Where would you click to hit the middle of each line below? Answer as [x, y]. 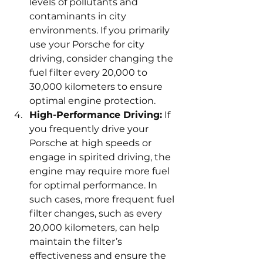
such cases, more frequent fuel [103, 200]
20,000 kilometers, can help [96, 228]
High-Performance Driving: [96, 115]
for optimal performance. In [95, 186]
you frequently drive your [90, 129]
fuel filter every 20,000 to [90, 73]
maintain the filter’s [77, 242]
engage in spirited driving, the [101, 157]
